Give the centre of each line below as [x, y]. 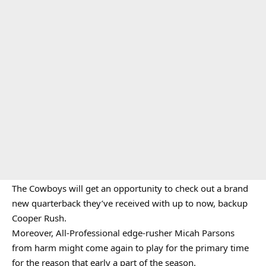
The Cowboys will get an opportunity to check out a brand [130, 188]
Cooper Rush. [39, 218]
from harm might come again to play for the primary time [130, 248]
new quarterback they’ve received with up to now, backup [130, 203]
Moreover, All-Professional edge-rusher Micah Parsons [123, 233]
